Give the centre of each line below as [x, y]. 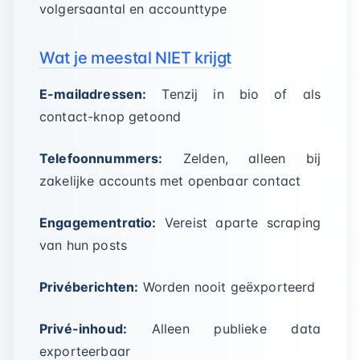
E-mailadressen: [93, 94]
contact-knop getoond [110, 117]
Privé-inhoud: [84, 329]
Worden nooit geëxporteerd [227, 287]
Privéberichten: [89, 287]
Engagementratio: [98, 223]
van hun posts [84, 245]
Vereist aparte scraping [238, 223]
